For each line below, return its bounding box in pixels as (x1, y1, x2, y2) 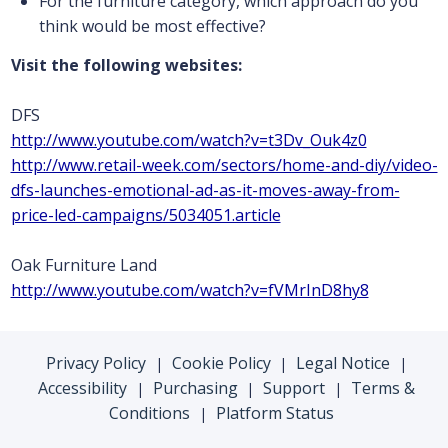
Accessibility (37, 377, 127, 400)
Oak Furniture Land (10, 254, 157, 277)
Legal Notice (296, 352, 391, 375)
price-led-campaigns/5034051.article (10, 204, 281, 227)
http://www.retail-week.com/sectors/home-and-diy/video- (10, 154, 438, 177)
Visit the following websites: (10, 54, 242, 77)
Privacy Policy (45, 352, 146, 375)
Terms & (351, 377, 416, 400)
